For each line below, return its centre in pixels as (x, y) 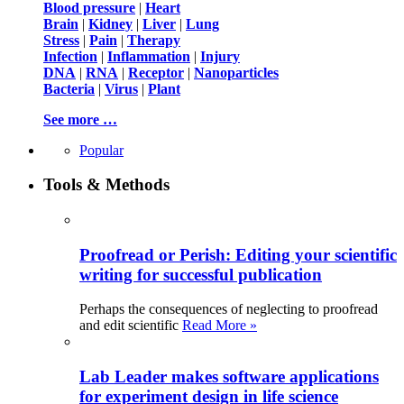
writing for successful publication (201, 274)
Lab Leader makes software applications (229, 377)
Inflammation (149, 56)
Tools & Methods (106, 185)
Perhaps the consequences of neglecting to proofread (229, 309)
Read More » (220, 326)
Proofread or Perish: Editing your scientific (238, 254)
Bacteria (69, 88)
